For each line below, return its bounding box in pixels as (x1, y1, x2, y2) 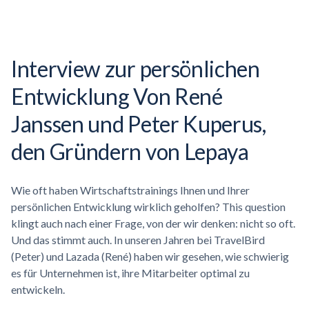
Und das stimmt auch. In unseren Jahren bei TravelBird (11, 232, 265, 246)
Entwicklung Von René (11, 82, 223, 110)
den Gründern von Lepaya (11, 137, 249, 165)
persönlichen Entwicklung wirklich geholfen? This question (11, 199, 286, 213)
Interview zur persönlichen (11, 54, 260, 82)
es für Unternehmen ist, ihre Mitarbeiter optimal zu (11, 266, 250, 279)
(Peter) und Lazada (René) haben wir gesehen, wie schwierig (11, 249, 289, 263)
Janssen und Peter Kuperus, (11, 110, 266, 137)
